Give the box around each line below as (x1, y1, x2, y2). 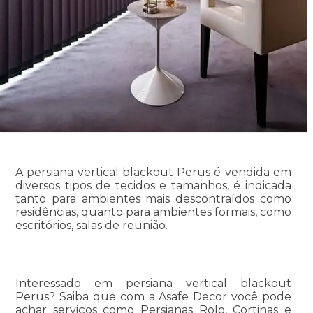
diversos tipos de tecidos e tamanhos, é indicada (15, 178, 292, 192)
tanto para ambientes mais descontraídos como (15, 191, 292, 205)
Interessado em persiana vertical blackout (15, 276, 292, 290)
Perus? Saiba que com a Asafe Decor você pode (15, 289, 292, 303)
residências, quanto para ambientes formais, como (15, 205, 292, 219)
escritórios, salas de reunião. (15, 218, 168, 232)
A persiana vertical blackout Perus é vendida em (15, 165, 292, 179)
